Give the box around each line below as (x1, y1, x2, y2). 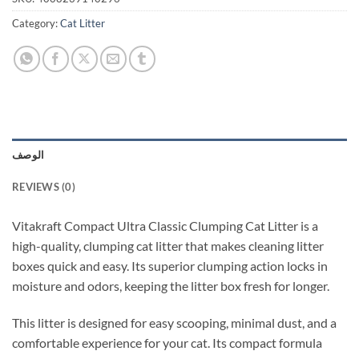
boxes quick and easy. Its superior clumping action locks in (12, 257, 328, 273)
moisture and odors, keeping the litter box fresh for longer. (12, 277, 329, 293)
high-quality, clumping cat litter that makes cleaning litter (12, 237, 324, 253)
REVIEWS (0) (12, 179, 75, 193)
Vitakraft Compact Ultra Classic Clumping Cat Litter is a (12, 217, 318, 233)
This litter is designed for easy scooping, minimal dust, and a (12, 314, 337, 330)
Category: (12, 17, 60, 30)
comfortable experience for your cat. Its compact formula (12, 334, 322, 350)
